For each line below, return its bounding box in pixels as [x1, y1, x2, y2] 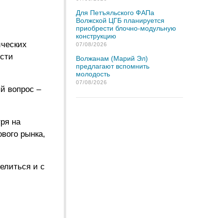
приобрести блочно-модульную [76, 24, 176, 32]
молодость [76, 70, 110, 78]
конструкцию [76, 32, 116, 40]
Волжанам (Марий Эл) [76, 54, 148, 62]
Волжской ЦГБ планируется [76, 17, 164, 24]
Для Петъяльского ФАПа [76, 9, 154, 17]
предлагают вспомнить [76, 62, 149, 70]
